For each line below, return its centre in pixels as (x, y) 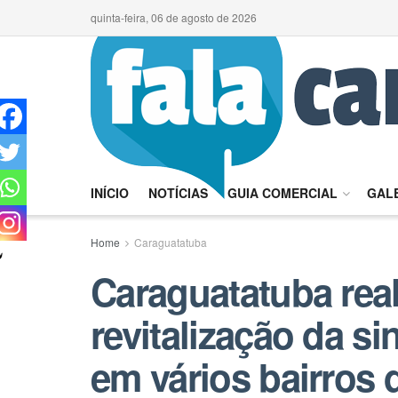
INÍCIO (110, 193)
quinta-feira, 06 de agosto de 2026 (174, 17)
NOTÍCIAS (178, 193)
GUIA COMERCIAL (283, 193)
